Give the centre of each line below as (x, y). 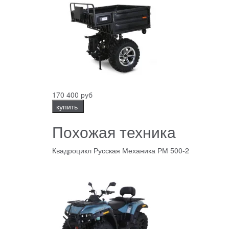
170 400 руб (72, 95)
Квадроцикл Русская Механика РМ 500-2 (121, 151)
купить (68, 107)
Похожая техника (114, 132)
